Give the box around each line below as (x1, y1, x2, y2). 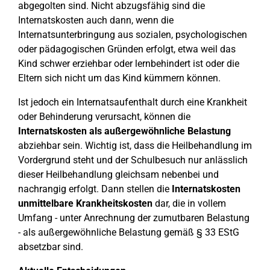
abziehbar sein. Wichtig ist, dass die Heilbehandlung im (18, 140, 252, 151)
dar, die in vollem (152, 198, 226, 209)
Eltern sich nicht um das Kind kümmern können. (18, 72, 221, 84)
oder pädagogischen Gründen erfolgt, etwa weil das (18, 43, 236, 55)
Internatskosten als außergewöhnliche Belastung (18, 125, 231, 137)
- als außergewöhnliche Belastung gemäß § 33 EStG (18, 227, 239, 238)
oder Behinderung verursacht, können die (18, 111, 190, 122)
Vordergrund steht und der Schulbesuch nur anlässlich (18, 154, 248, 166)
